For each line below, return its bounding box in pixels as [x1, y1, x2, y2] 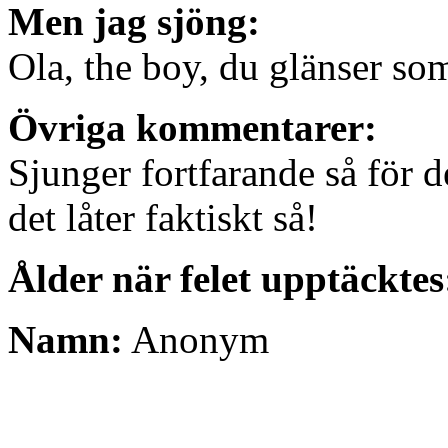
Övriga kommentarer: [8, 106, 377, 150]
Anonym [123, 318, 269, 362]
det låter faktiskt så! [8, 196, 318, 240]
